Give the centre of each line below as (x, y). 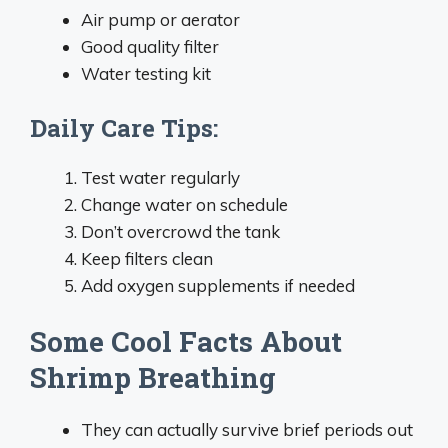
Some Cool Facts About (186, 341)
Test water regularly (160, 177)
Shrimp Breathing (153, 377)
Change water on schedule (184, 204)
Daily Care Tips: (124, 127)
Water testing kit (146, 73)
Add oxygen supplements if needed (218, 285)
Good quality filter (150, 46)
